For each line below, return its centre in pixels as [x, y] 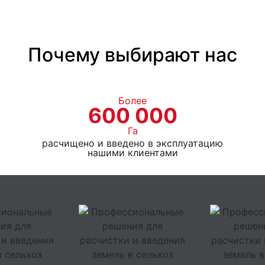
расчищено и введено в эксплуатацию [132, 143]
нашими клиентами [132, 152]
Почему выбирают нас [132, 54]
